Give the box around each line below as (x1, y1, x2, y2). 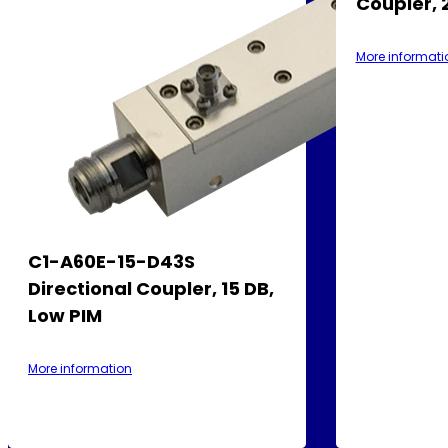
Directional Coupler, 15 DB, (28, 275, 274, 301)
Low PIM (28, 302, 102, 328)
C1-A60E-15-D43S (28, 248, 195, 274)
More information (28, 359, 132, 377)
